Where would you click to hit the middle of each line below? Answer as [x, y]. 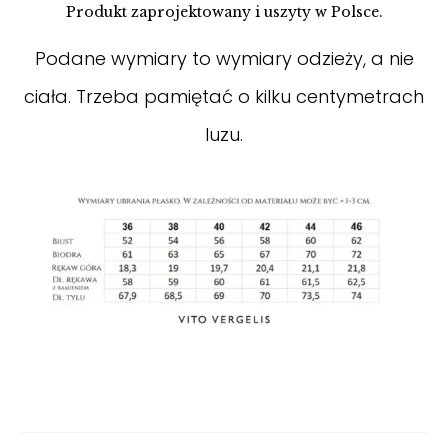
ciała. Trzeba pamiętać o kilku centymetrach [224, 97]
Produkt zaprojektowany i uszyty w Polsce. [224, 12]
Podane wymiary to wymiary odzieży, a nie [224, 59]
